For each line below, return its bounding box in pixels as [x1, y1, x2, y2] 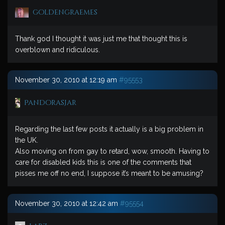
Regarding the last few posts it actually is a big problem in [15, 125, 203, 133]
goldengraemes [32, 8, 97, 17]
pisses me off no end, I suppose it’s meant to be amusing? [15, 169, 203, 177]
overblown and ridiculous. [15, 46, 100, 54]
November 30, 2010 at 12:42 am [15, 199, 118, 207]
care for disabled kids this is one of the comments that [15, 158, 191, 166]
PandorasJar [24, 98, 76, 107]
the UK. [15, 136, 38, 144]
